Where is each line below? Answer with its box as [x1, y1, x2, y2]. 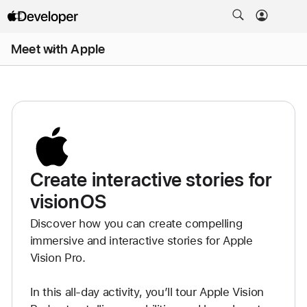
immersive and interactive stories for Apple [29, 234, 253, 247]
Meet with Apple [11, 41, 106, 57]
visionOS [29, 190, 107, 213]
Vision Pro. [29, 251, 86, 265]
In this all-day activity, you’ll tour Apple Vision [29, 285, 264, 299]
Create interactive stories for [29, 168, 273, 191]
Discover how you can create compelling [29, 217, 243, 230]
